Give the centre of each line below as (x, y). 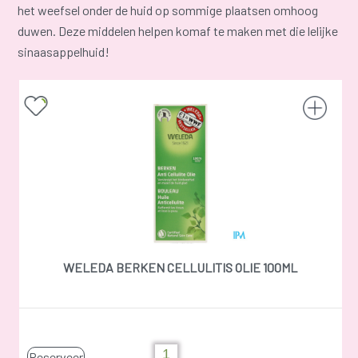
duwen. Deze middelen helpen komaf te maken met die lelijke (178, 30)
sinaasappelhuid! (64, 51)
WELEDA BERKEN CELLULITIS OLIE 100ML (181, 267)
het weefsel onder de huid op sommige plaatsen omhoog (168, 10)
